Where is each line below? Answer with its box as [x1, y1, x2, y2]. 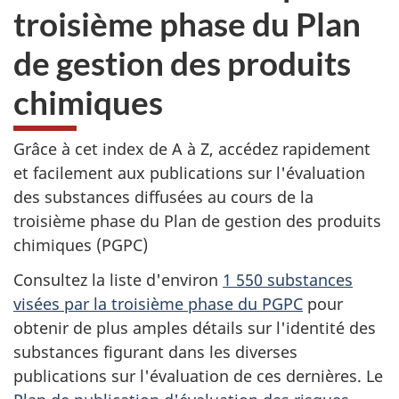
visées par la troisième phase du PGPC [13, 292, 303, 314]
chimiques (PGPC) [13, 234, 148, 256]
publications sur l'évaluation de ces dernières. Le [13, 364, 383, 387]
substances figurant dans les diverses [13, 340, 297, 362]
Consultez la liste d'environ [13, 268, 223, 290]
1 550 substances [223, 268, 353, 290]
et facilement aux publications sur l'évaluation [13, 162, 365, 183]
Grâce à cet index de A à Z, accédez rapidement [13, 138, 370, 159]
